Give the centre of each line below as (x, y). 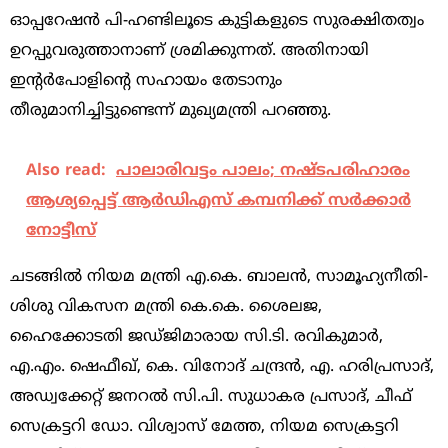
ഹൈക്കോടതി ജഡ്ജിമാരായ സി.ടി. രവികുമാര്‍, (196, 337)
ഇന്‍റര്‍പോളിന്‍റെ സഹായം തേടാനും (146, 80)
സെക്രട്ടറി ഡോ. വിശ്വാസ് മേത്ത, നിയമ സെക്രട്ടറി (204, 427)
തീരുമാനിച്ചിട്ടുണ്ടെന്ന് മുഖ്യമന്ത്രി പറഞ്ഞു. (170, 110)
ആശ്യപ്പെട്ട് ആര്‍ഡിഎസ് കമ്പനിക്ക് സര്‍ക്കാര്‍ (218, 201)
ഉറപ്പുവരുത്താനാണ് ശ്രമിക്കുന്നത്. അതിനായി (189, 50)
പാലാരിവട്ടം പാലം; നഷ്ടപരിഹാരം (263, 171)
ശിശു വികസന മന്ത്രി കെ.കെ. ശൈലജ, (166, 307)
